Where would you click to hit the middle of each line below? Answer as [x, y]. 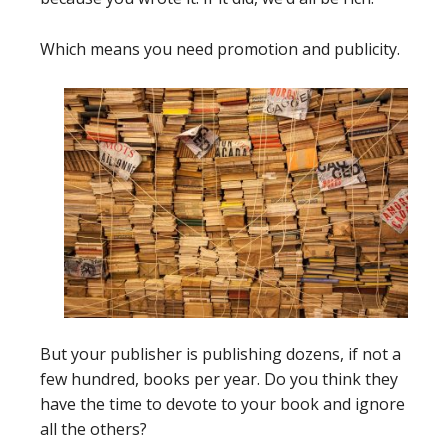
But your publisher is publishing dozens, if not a [220, 353]
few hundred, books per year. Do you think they [219, 378]
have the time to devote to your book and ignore [222, 403]
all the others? [93, 428]
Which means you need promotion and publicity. [220, 49]
